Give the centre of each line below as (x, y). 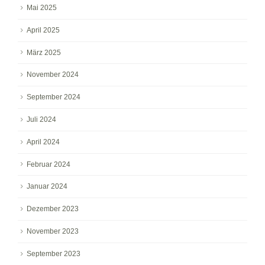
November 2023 (53, 232)
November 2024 (53, 75)
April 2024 (43, 142)
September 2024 (54, 97)
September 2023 (54, 253)
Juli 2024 (41, 119)
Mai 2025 (42, 7)
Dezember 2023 (53, 209)
